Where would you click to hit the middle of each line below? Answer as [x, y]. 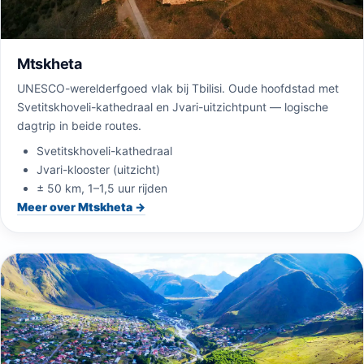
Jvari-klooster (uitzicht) [98, 169]
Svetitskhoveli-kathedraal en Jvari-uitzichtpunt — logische [173, 106]
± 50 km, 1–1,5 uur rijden [102, 188]
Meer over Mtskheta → [81, 206]
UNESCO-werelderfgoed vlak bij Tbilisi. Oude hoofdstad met [178, 88]
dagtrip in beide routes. [79, 125]
